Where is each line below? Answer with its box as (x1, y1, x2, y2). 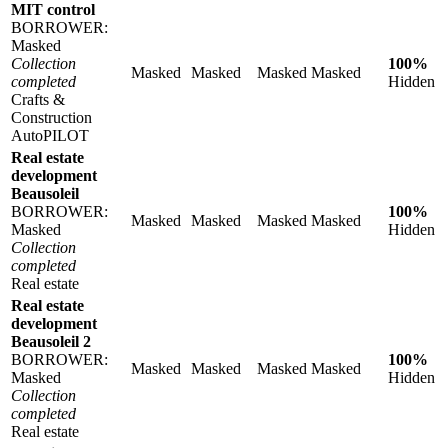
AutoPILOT (11, 126, 89, 144)
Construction (11, 108, 92, 126)
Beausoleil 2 (11, 332, 91, 350)
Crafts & (11, 90, 65, 108)
